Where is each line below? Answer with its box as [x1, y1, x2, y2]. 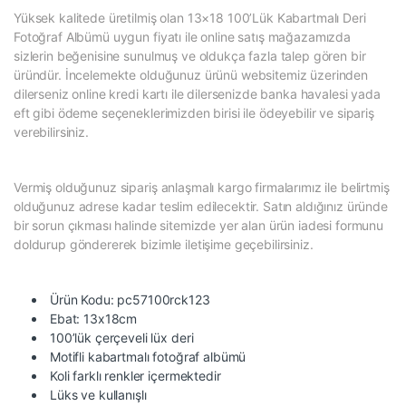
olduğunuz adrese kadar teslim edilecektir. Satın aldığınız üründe [14, 198, 388, 214]
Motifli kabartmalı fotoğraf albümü [50, 348, 246, 364]
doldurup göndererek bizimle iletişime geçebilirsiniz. [14, 236, 314, 252]
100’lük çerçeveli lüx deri [50, 329, 194, 345]
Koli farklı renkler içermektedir [50, 367, 221, 383]
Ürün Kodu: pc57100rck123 [50, 291, 210, 307]
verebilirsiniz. [14, 123, 89, 140]
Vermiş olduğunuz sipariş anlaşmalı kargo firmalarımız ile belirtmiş [14, 179, 390, 195]
